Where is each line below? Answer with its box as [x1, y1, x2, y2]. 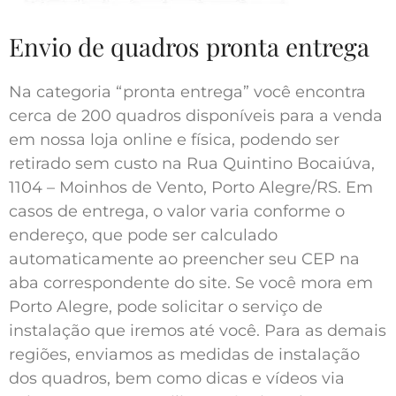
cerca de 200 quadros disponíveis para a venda [9, 105, 383, 126]
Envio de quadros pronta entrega [9, 29, 369, 63]
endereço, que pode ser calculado [9, 225, 278, 245]
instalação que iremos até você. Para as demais [9, 320, 386, 340]
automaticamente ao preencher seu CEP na [9, 248, 360, 269]
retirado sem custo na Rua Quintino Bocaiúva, [9, 153, 375, 173]
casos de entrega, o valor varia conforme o [9, 201, 345, 221]
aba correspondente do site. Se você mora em [9, 272, 373, 293]
